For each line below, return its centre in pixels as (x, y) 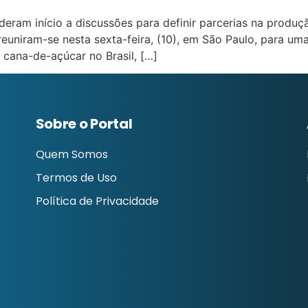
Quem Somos (71, 155)
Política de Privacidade (97, 201)
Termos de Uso (76, 178)
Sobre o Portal (84, 124)
